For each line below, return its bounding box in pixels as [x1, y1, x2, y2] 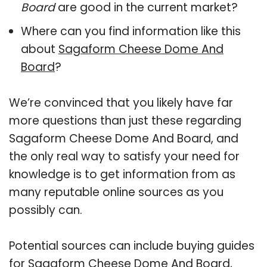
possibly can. [9, 201, 82, 218]
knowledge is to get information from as [9, 166, 235, 182]
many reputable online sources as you [9, 184, 223, 200]
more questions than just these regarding [9, 112, 241, 129]
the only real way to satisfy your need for [9, 148, 240, 164]
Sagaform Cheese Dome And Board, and [9, 130, 238, 147]
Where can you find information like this [21, 23, 241, 39]
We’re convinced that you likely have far [9, 94, 233, 111]
